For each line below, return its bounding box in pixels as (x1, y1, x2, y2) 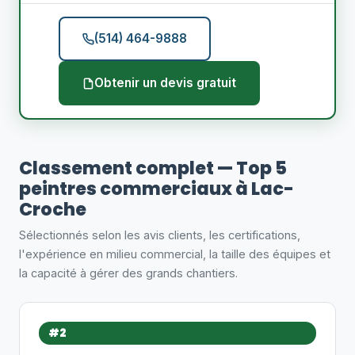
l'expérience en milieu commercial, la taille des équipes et (19, 247, 330, 261)
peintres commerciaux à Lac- (19, 176, 294, 201)
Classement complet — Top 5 (19, 155, 287, 181)
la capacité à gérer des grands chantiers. (19, 266, 238, 280)
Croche (19, 197, 86, 222)
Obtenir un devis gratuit (94, 75, 236, 90)
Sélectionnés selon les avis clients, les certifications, (19, 228, 300, 242)
